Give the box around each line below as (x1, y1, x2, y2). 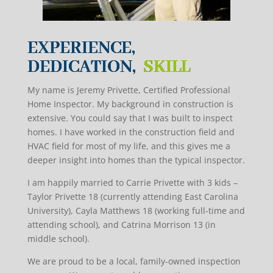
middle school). (27, 233, 92, 245)
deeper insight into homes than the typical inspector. (27, 154, 245, 166)
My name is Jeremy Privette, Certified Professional (27, 84, 230, 96)
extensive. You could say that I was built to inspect (27, 112, 233, 124)
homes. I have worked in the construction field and (27, 126, 235, 138)
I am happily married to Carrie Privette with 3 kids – (27, 177, 238, 189)
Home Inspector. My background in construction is (27, 98, 233, 110)
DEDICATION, (27, 56, 143, 79)
